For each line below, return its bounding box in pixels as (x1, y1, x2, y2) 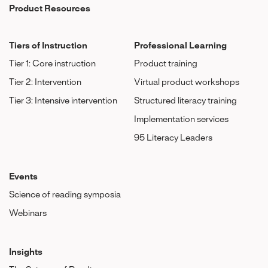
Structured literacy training (134, 97, 237, 105)
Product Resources (9, 5, 90, 13)
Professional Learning (134, 42, 227, 50)
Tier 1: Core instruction (9, 60, 96, 68)
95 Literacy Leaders (134, 134, 212, 142)
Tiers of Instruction (9, 42, 87, 50)
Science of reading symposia (9, 191, 121, 199)
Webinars (9, 209, 47, 218)
